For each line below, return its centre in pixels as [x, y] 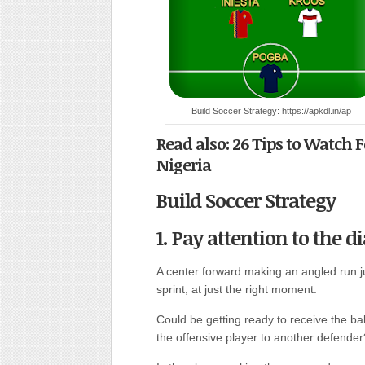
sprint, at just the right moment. [237, 289]
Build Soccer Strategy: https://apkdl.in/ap [271, 111]
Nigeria [184, 165]
